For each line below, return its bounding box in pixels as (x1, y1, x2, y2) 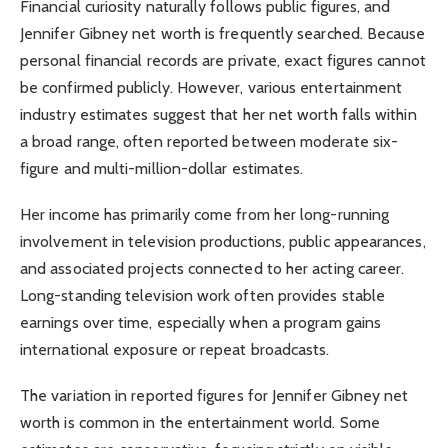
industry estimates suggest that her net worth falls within (20, 104, 417, 124)
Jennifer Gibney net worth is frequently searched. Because (20, 23, 426, 43)
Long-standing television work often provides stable (20, 286, 386, 306)
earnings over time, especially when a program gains (20, 313, 382, 333)
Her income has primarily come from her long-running (20, 205, 390, 225)
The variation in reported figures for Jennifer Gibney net (20, 386, 409, 406)
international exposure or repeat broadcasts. (20, 340, 330, 360)
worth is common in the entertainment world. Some (20, 413, 380, 433)
